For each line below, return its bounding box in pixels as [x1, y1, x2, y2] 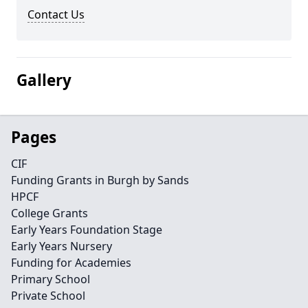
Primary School [11, 272, 90, 287]
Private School [11, 288, 85, 303]
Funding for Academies [11, 255, 131, 270]
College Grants [11, 206, 88, 221]
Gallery [16, 69, 71, 91]
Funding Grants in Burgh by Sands [11, 173, 189, 188]
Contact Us [27, 7, 85, 22]
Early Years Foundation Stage [11, 222, 162, 237]
